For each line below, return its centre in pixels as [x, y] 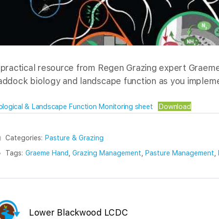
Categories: [24, 138]
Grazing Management [107, 153]
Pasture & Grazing [74, 138]
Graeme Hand [47, 153]
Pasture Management [180, 153]
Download [175, 106]
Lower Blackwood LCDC [78, 213]
